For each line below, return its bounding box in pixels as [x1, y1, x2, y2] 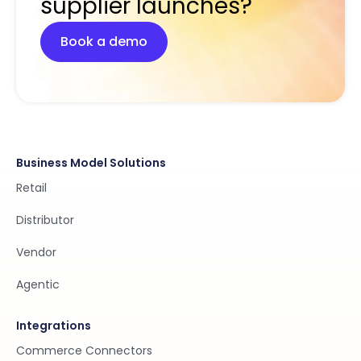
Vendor [16, 244, 56, 260]
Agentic [16, 276, 60, 293]
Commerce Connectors [16, 342, 152, 359]
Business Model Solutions [16, 155, 166, 171]
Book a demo [60, 32, 147, 51]
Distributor [16, 212, 74, 228]
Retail [16, 180, 47, 196]
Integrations [16, 317, 91, 334]
